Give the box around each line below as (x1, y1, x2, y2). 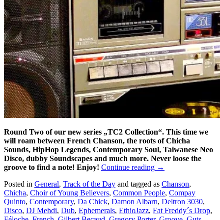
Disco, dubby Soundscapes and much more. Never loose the (4, 154, 201, 163)
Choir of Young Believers (30, 188, 109, 197)
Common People (113, 188, 165, 197)
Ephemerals (79, 206, 115, 215)
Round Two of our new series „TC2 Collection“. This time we (4, 127, 208, 136)
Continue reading (101, 163, 157, 171)
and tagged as (115, 179, 162, 188)
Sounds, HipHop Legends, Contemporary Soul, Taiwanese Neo (4, 145, 213, 154)
